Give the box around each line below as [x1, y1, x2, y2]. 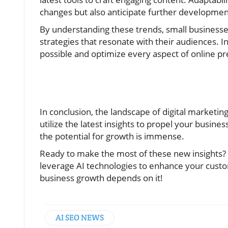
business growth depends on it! [40, 172, 163, 184]
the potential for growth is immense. [40, 130, 184, 142]
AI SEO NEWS [55, 212, 104, 223]
